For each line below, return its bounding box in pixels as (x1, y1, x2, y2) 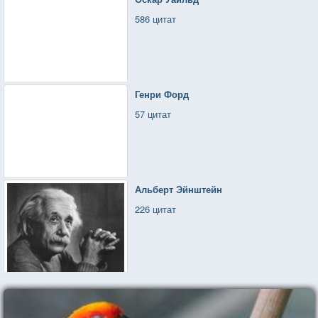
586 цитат (135, 11, 177, 26)
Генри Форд (135, 87, 190, 101)
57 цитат (135, 106, 172, 121)
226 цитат (135, 202, 177, 216)
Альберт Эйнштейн (135, 182, 223, 196)
